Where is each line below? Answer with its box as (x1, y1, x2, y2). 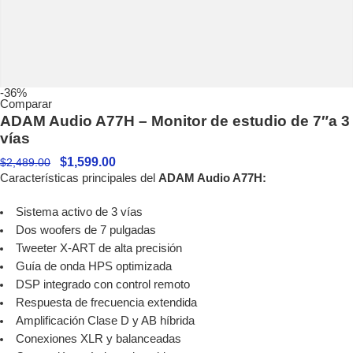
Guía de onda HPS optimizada (15, 260, 172, 273)
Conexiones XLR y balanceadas (15, 333, 181, 346)
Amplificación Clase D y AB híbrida (15, 314, 195, 328)
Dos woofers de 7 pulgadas (15, 224, 156, 237)
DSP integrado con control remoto (15, 278, 190, 292)
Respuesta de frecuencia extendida (15, 296, 197, 310)
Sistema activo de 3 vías (15, 206, 143, 219)
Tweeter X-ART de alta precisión (15, 242, 182, 255)
